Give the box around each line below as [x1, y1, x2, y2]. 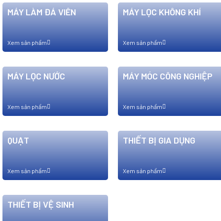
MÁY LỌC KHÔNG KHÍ [123, 6, 201, 17]
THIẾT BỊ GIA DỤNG [123, 135, 195, 146]
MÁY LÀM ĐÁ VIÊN [7, 6, 76, 17]
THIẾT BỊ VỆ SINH [7, 199, 74, 210]
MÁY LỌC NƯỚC [7, 71, 65, 81]
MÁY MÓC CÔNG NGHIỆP [123, 71, 213, 81]
